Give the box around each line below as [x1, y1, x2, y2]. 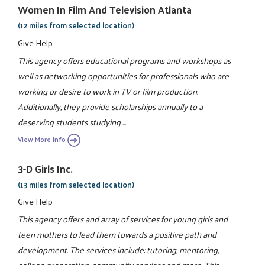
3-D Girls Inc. [18, 159, 73, 177]
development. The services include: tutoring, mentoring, [18, 242, 219, 258]
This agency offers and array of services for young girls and [18, 211, 228, 227]
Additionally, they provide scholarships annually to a [18, 98, 203, 114]
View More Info [18, 132, 66, 146]
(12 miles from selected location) [18, 18, 135, 33]
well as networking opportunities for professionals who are [18, 67, 230, 83]
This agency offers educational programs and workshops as [18, 52, 231, 68]
